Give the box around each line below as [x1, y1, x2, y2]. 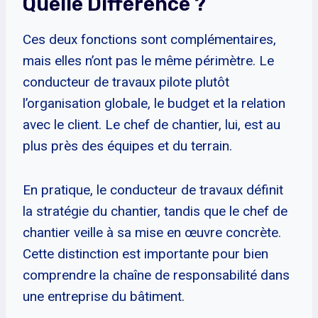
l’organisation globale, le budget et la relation [23, 94, 285, 111]
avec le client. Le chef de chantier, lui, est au [23, 116, 280, 133]
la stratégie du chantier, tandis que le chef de [23, 202, 287, 219]
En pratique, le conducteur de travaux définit [23, 181, 283, 198]
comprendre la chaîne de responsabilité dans [23, 266, 290, 283]
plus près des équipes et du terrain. [23, 137, 232, 154]
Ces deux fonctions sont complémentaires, [23, 31, 276, 48]
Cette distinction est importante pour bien [23, 245, 268, 262]
